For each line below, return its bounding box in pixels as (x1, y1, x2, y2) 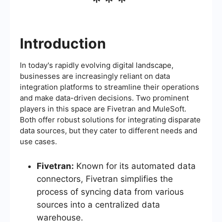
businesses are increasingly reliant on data (20, 71, 170, 81)
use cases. (20, 136, 57, 146)
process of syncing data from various (37, 186, 184, 197)
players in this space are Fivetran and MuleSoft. (20, 104, 186, 113)
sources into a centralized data (37, 199, 160, 210)
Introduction (20, 34, 106, 52)
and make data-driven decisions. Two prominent (20, 93, 189, 103)
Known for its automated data (74, 161, 196, 171)
